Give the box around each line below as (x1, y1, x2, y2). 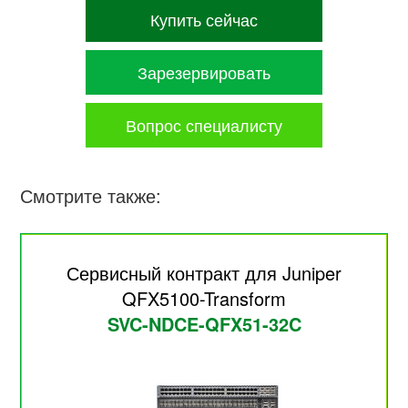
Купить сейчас (150, 6, 258, 31)
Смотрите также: (20, 182, 162, 209)
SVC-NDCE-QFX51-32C (107, 311, 301, 338)
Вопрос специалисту (126, 112, 282, 137)
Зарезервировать (138, 59, 270, 84)
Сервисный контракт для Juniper (66, 260, 342, 287)
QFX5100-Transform (122, 285, 286, 312)
